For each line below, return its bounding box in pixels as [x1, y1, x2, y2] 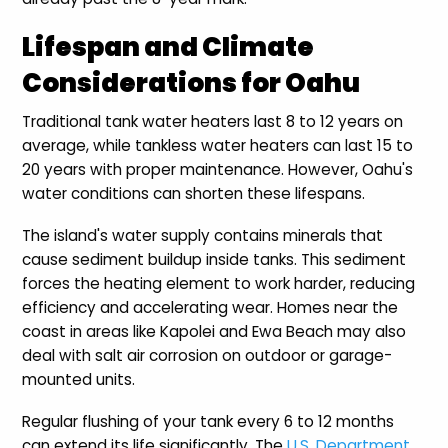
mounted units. [22, 369, 136, 391]
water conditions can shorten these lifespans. [22, 183, 366, 205]
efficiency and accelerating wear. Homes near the [22, 297, 399, 319]
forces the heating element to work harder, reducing [22, 273, 416, 295]
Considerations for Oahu [22, 65, 361, 102]
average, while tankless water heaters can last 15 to [22, 135, 414, 157]
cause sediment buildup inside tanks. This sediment [22, 249, 407, 271]
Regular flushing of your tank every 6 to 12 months [22, 411, 395, 433]
